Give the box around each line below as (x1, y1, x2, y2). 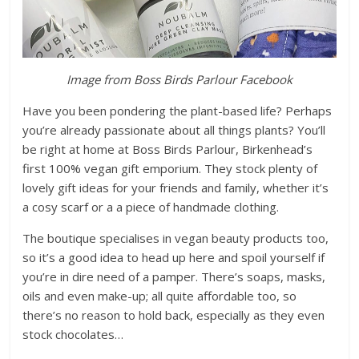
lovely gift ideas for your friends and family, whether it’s (22, 179, 329, 196)
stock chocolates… (22, 325, 124, 342)
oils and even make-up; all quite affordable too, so (22, 287, 297, 304)
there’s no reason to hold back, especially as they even (22, 306, 325, 323)
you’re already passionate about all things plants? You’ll (22, 121, 326, 138)
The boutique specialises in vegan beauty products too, (22, 229, 329, 246)
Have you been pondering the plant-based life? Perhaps (22, 102, 333, 119)
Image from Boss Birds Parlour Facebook (66, 71, 292, 87)
